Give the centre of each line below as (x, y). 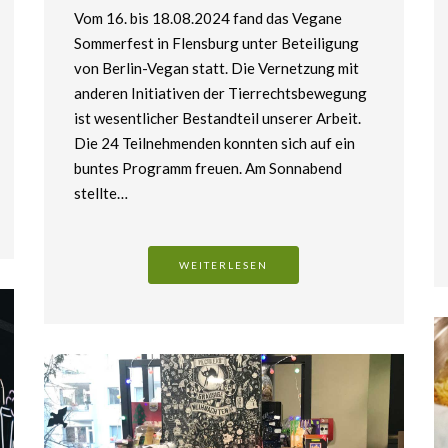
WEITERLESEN (224, 264)
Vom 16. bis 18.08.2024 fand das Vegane (207, 17)
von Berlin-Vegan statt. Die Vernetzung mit (216, 67)
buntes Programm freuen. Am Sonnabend (207, 167)
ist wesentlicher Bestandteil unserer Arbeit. (217, 117)
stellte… (100, 192)
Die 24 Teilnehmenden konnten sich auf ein (214, 142)
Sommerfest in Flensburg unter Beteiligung (216, 42)
